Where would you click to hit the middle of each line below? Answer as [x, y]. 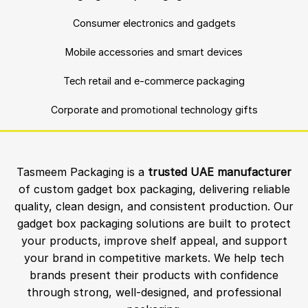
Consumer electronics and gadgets [154, 23]
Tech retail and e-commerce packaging [154, 80]
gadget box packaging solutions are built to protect [154, 224]
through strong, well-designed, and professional [154, 293]
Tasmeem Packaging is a [82, 172]
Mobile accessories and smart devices [154, 52]
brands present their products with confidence [154, 275]
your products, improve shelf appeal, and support [154, 241]
